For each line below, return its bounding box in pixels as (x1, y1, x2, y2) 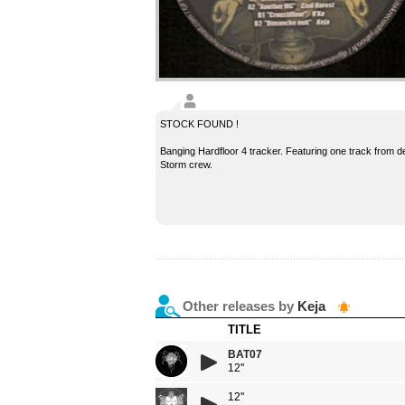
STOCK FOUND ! (160, 118, 239, 129)
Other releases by (183, 298, 297, 314)
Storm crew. (160, 159, 212, 170)
